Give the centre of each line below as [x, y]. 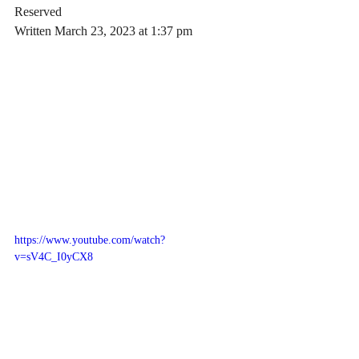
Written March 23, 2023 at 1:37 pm [103, 31]
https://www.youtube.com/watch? [90, 240]
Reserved [38, 12]
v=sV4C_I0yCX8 [54, 257]
